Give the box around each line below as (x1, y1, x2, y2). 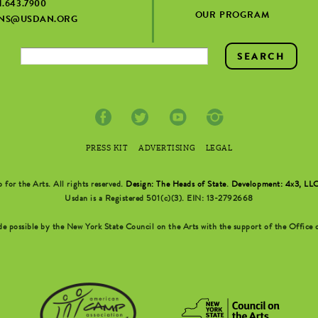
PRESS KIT (85, 145, 128, 153)
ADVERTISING (138, 145, 196, 153)
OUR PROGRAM (194, 11, 270, 21)
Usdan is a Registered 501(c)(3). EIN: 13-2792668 (65, 195, 253, 204)
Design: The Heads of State (126, 181, 226, 190)
